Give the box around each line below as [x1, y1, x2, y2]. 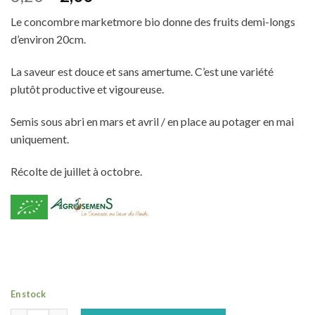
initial [59, 18, 103, 39]
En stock [11, 288, 46, 300]
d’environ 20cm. [11, 32, 86, 46]
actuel [100, 18, 148, 39]
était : [59, 35, 103, 56]
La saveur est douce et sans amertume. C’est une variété [11, 65, 274, 79]
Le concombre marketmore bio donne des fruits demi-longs [11, 15, 295, 29]
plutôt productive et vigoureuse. [11, 82, 164, 96]
